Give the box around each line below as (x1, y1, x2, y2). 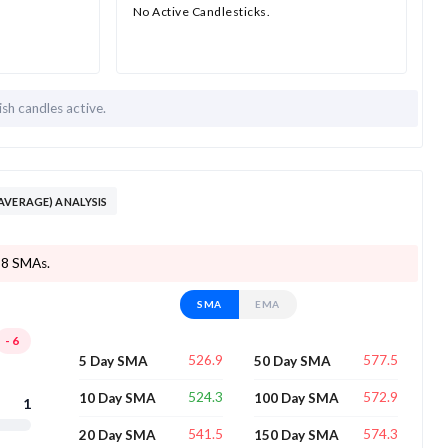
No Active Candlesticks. (132, 3, 271, 19)
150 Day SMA (253, 426, 339, 443)
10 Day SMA (79, 389, 157, 406)
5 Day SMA (79, 352, 149, 369)
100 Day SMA (253, 389, 339, 406)
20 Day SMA (79, 426, 157, 443)
